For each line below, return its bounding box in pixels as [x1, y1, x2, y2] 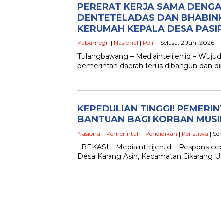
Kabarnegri [77, 39, 110, 46]
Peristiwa [182, 130, 208, 137]
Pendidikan [145, 130, 177, 137]
